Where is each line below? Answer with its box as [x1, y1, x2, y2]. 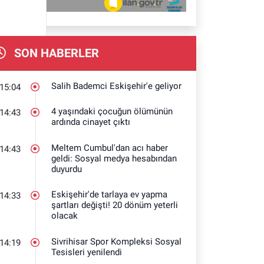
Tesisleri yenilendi [51, 246, 123, 258]
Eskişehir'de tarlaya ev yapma [51, 189, 168, 200]
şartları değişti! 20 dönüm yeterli [51, 200, 179, 210]
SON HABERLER [11, 45, 99, 60]
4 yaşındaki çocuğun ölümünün [51, 106, 173, 117]
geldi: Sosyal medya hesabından [51, 153, 177, 164]
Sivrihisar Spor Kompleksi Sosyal [51, 236, 182, 247]
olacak [51, 210, 78, 221]
